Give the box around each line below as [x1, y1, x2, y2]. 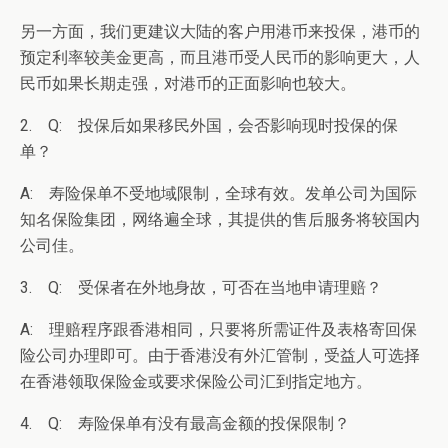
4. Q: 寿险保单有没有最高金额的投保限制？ [20, 414, 350, 433]
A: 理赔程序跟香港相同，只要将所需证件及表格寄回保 [20, 320, 417, 339]
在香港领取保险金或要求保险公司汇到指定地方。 [20, 372, 372, 391]
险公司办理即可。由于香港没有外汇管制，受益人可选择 [20, 346, 420, 365]
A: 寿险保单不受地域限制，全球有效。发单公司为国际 [20, 184, 417, 203]
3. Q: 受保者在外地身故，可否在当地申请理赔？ [20, 278, 382, 297]
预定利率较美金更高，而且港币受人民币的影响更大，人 [20, 48, 420, 67]
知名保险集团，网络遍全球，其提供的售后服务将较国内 [20, 210, 420, 229]
